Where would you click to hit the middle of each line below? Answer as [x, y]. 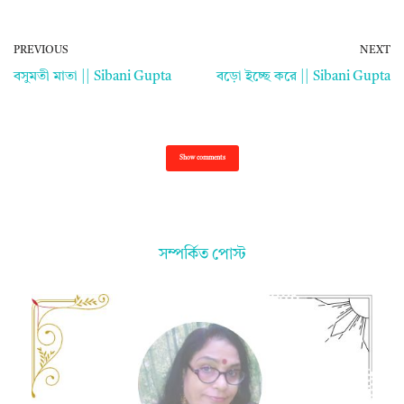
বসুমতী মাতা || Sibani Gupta [92, 78]
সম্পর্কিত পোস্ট [202, 256]
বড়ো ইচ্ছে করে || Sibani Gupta [303, 78]
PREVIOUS [41, 51]
